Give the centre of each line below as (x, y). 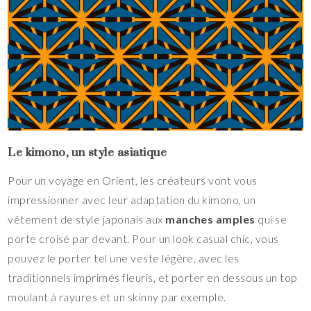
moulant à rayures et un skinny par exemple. (117, 297)
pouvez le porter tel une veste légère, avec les (124, 258)
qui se (271, 219)
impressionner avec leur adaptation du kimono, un (132, 200)
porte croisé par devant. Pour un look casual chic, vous (143, 239)
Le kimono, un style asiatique (87, 152)
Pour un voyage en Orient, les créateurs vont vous (133, 180)
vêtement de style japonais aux (87, 219)
